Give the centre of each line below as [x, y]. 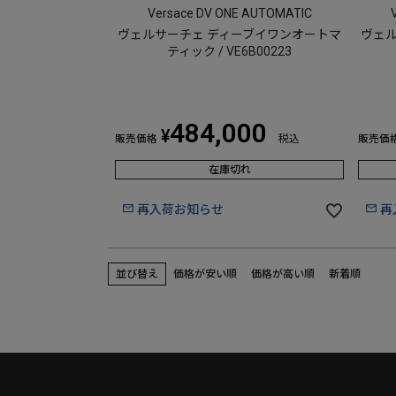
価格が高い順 [283, 274]
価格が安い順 [205, 274]
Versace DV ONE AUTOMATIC [229, 14]
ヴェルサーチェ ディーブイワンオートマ [229, 35]
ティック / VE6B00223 [229, 52]
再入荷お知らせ [180, 210]
